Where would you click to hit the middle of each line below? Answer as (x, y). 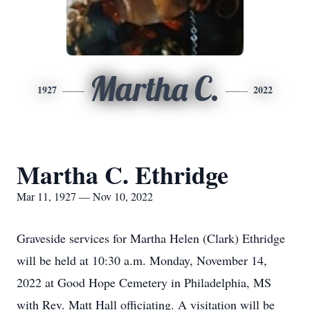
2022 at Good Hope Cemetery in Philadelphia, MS (144, 282)
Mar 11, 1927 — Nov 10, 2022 (85, 196)
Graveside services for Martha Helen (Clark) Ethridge (151, 238)
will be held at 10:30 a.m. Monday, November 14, (142, 260)
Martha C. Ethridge (122, 174)
